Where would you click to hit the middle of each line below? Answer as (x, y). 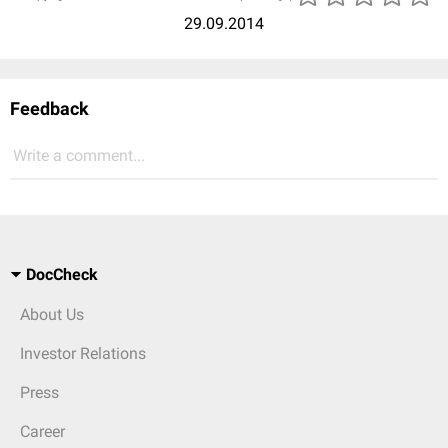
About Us (52, 314)
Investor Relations (83, 353)
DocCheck (62, 274)
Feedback (49, 108)
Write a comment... (79, 155)
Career (42, 431)
